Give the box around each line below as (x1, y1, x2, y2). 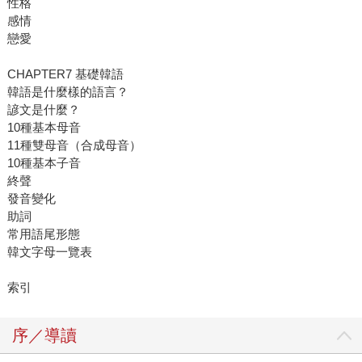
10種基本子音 (6, 156, 81, 170)
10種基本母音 (6, 120, 81, 135)
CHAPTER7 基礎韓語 (6, 67, 124, 82)
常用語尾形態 (6, 227, 80, 242)
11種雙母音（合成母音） (6, 138, 141, 153)
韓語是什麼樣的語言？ (6, 85, 128, 99)
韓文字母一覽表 (6, 245, 92, 259)
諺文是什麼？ (6, 103, 80, 117)
